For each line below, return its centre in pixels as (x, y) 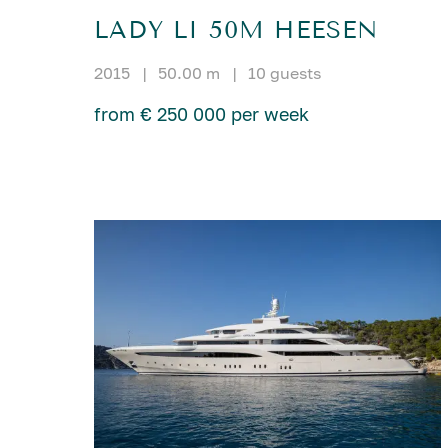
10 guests (285, 73)
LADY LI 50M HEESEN (236, 30)
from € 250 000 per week (202, 114)
